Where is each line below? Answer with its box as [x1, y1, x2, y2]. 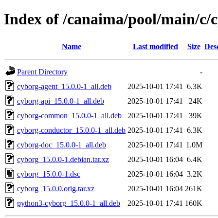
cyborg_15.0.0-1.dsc [17, 169, 80, 178]
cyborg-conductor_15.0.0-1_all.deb [17, 126, 126, 134]
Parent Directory [17, 67, 68, 76]
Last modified [132, 42, 178, 51]
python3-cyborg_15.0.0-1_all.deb [17, 199, 120, 207]
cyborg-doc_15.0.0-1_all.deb [17, 140, 106, 149]
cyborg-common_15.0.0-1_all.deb [17, 111, 122, 120]
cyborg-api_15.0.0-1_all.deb [17, 96, 104, 105]
